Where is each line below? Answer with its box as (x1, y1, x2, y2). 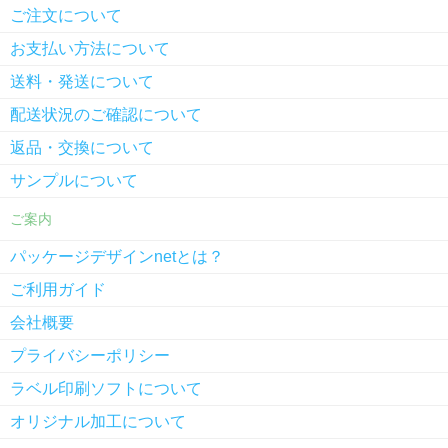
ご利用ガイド (10, 280, 106, 298)
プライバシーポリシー (10, 346, 170, 364)
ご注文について (10, 6, 122, 24)
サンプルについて (10, 171, 138, 189)
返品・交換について (10, 138, 154, 156)
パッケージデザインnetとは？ (10, 247, 224, 265)
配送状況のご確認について (10, 105, 202, 123)
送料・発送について (10, 72, 154, 90)
